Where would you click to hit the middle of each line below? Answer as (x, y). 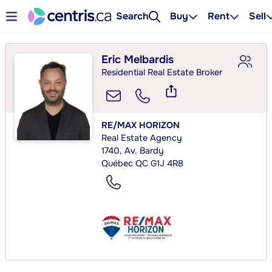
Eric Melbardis (138, 59)
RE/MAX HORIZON (141, 125)
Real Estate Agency (142, 138)
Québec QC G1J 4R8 (143, 163)
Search (133, 16)
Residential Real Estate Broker (162, 72)
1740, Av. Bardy (133, 150)
